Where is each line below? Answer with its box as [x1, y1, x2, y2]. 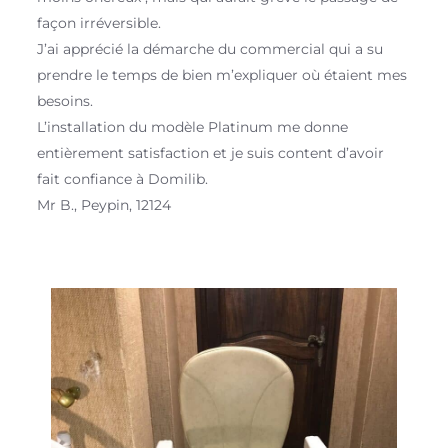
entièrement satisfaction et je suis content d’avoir [37, 144, 385, 162]
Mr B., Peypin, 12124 [37, 196, 172, 214]
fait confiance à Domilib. [37, 170, 209, 188]
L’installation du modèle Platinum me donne [37, 118, 349, 136]
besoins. [37, 92, 94, 110]
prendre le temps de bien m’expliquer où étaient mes [37, 66, 408, 84]
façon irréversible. [37, 14, 162, 32]
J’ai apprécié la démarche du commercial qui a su [37, 40, 384, 58]
